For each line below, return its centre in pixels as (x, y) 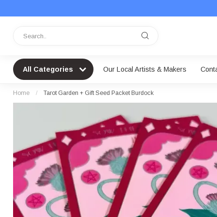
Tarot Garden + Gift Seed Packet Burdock (99, 93)
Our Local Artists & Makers (145, 69)
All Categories (49, 69)
